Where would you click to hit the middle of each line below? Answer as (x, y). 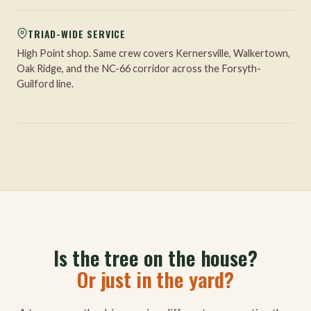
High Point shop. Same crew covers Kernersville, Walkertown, (153, 53)
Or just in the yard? (155, 278)
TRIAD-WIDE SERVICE (77, 33)
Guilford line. (45, 83)
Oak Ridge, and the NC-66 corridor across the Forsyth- (139, 68)
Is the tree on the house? (155, 257)
